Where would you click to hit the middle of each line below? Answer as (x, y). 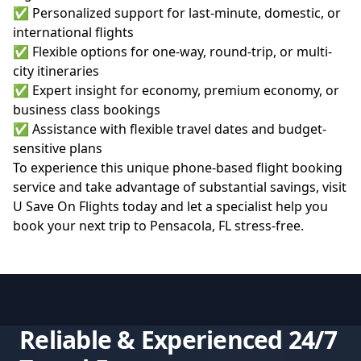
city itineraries (56, 71)
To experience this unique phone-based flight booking (178, 167)
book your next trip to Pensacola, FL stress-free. (158, 225)
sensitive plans (58, 148)
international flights (73, 32)
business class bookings (87, 109)
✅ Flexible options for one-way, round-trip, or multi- (172, 51)
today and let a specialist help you (224, 206)
